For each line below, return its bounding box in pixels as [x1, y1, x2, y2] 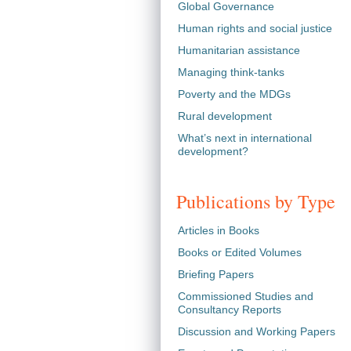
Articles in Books [177, 224, 259, 237]
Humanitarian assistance [177, 44, 300, 56]
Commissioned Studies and [177, 290, 313, 302]
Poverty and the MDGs [177, 88, 291, 100]
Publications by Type [175, 189, 335, 214]
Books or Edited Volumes [177, 246, 302, 259]
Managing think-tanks [177, 66, 284, 78]
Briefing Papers [177, 268, 254, 280]
